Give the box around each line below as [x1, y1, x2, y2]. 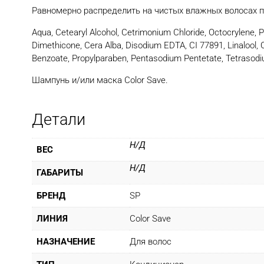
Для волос [130, 236, 171, 247]
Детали [32, 110, 85, 130]
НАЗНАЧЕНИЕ [37, 236, 95, 247]
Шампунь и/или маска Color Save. [32, 74, 168, 85]
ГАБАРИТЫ [37, 167, 83, 179]
